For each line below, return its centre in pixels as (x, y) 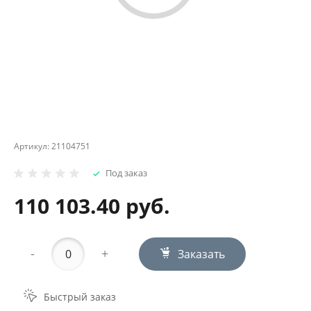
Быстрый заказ (80, 297)
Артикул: (33, 146)
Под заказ (126, 173)
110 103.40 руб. (92, 205)
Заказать (202, 254)
